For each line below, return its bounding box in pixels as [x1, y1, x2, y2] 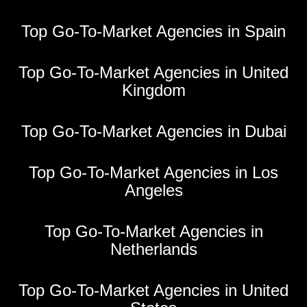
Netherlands [110, 240, 197, 259]
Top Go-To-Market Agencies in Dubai [21, 122, 286, 141]
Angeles [124, 181, 183, 200]
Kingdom [121, 81, 186, 100]
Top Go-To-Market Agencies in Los [29, 163, 278, 182]
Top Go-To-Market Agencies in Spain [21, 22, 286, 41]
